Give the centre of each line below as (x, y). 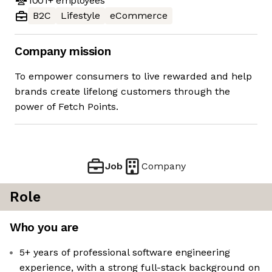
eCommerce (139, 16)
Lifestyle (80, 16)
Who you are (44, 228)
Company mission (63, 52)
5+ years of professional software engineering (125, 253)
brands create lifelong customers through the (122, 92)
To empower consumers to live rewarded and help (133, 76)
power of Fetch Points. (66, 107)
